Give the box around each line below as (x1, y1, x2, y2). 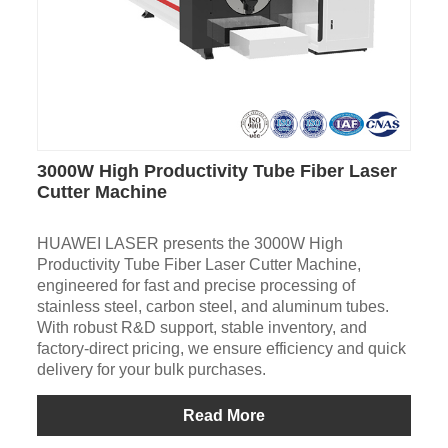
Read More (182, 407, 265, 425)
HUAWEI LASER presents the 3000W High (36, 235, 343, 253)
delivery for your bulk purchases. (36, 361, 266, 379)
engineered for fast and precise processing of (36, 277, 355, 295)
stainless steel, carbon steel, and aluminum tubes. (36, 298, 389, 316)
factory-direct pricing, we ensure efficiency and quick (36, 340, 406, 358)
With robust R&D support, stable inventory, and (36, 319, 367, 337)
